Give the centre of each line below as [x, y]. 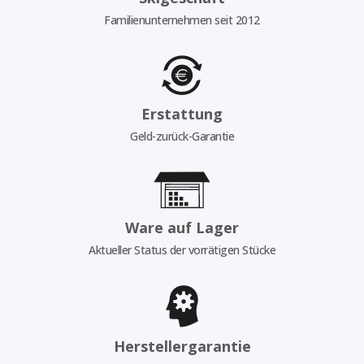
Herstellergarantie [182, 346]
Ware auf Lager [182, 227]
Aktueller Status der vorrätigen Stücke [182, 249]
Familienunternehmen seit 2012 [182, 19]
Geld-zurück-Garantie [182, 136]
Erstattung [182, 114]
